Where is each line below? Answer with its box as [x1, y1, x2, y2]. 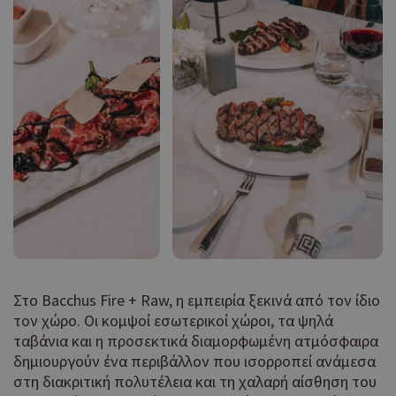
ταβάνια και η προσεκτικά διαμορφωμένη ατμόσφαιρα [13, 331, 378, 352]
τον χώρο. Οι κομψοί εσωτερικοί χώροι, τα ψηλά [13, 310, 333, 331]
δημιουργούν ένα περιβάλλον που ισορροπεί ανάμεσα [13, 351, 376, 372]
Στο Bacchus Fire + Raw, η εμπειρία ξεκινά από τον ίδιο [13, 290, 380, 311]
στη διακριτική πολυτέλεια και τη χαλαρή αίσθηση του [13, 371, 377, 392]
